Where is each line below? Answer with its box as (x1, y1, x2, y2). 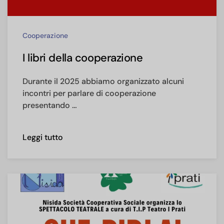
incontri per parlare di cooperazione (22, 87, 156, 98)
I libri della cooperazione (22, 50, 143, 65)
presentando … (22, 99, 77, 110)
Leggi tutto (22, 131, 63, 142)
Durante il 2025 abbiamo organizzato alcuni (22, 75, 184, 86)
